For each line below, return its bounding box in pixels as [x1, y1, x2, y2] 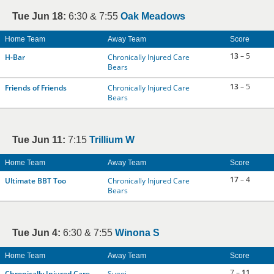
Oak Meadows [120, 11, 185, 21]
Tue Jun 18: [12, 11, 66, 21]
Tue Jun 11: [12, 135, 65, 145]
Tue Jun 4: [12, 228, 61, 238]
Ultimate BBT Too [5, 176, 66, 186]
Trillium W [89, 135, 135, 145]
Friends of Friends [5, 83, 67, 93]
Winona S [115, 228, 160, 238]
